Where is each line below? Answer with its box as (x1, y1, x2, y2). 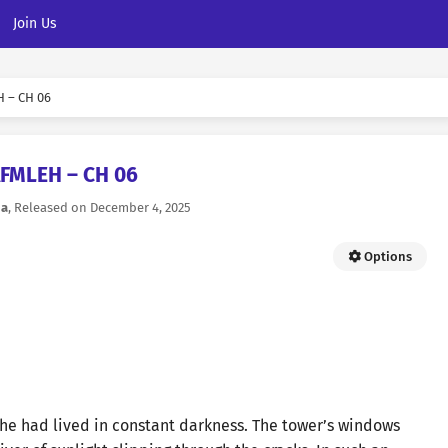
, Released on (8, 200, 90, 215)
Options (361, 249, 412, 264)
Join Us (13, 15, 57, 32)
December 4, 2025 (90, 200, 191, 215)
